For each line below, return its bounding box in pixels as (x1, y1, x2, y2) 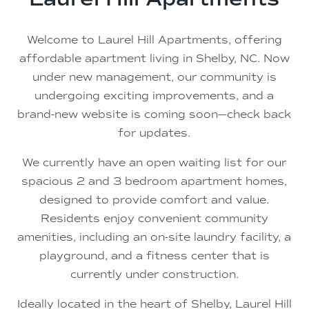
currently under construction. (70, 268, 239, 281)
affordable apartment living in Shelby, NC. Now (19, 52, 290, 66)
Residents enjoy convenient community (40, 212, 268, 226)
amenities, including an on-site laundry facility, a (17, 230, 292, 244)
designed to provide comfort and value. (39, 193, 270, 207)
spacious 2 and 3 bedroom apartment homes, (21, 175, 288, 188)
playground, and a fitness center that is (39, 249, 270, 263)
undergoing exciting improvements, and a (34, 89, 275, 103)
